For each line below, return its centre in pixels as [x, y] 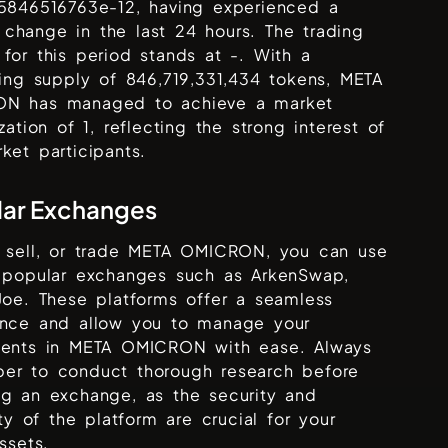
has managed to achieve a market [177, 103]
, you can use [327, 251]
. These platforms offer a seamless [179, 299]
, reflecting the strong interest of [238, 127]
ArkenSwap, [300, 275]
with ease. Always [289, 347]
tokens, [304, 79]
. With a [275, 55]
